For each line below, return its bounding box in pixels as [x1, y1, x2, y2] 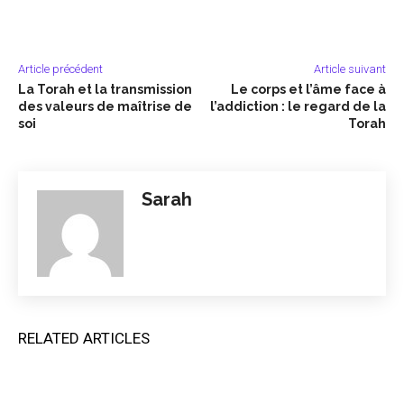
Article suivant [313, 61, 386, 76]
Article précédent [18, 61, 103, 76]
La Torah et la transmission [18, 81, 192, 96]
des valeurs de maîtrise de [18, 98, 192, 114]
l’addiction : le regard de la [209, 98, 386, 114]
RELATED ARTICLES [18, 328, 150, 347]
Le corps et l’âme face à [230, 81, 386, 96]
